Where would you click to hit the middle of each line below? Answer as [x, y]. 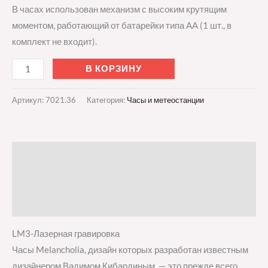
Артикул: [29, 100]
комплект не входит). [54, 42]
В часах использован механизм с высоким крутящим [119, 10]
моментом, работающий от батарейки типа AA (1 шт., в [122, 26]
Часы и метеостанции [165, 100]
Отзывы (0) [37, 204]
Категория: [107, 100]
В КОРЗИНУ [113, 68]
